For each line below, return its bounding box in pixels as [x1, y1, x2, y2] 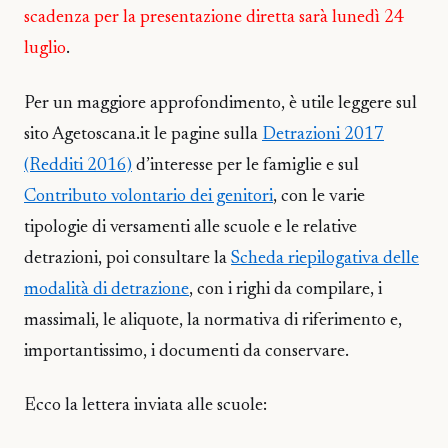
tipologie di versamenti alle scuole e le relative [24, 218, 357, 237]
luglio [24, 40, 66, 59]
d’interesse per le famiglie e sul [132, 156, 359, 175]
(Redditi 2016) [24, 156, 132, 175]
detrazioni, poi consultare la [24, 249, 231, 268]
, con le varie [273, 187, 365, 206]
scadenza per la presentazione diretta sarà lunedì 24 [24, 9, 404, 28]
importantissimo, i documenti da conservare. [24, 342, 349, 361]
